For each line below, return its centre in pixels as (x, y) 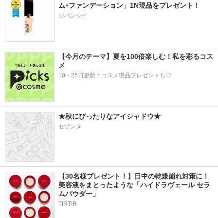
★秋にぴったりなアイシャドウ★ (109, 116)
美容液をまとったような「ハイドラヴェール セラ (134, 185)
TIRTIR (68, 204)
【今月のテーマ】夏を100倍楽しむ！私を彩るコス (136, 56)
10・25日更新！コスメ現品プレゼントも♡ (115, 75)
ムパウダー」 (79, 194)
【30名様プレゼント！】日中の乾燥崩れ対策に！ (134, 176)
